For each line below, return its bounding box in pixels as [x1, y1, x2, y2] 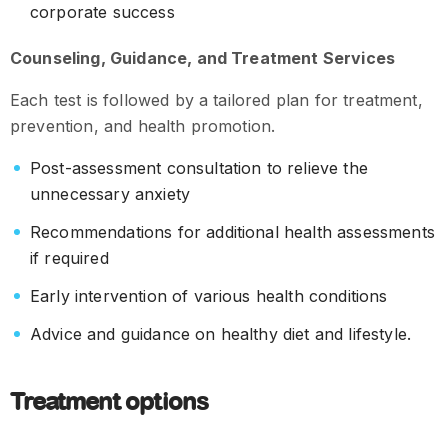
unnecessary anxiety [30, 184, 191, 205]
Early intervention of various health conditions [30, 286, 388, 307]
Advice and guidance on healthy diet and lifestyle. [30, 324, 411, 345]
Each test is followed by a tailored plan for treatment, [10, 90, 423, 111]
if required [30, 248, 109, 269]
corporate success [30, 2, 175, 23]
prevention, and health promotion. [10, 116, 276, 137]
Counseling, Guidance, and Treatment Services [10, 48, 396, 69]
